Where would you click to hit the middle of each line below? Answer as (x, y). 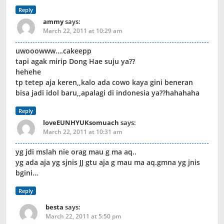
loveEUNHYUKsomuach (81, 123)
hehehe (28, 72)
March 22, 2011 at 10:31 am (82, 132)
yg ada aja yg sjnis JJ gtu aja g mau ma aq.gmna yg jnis (108, 162)
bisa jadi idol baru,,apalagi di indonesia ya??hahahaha (107, 93)
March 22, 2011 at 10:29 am (82, 31)
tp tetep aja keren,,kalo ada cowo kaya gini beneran (104, 82)
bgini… (27, 173)
